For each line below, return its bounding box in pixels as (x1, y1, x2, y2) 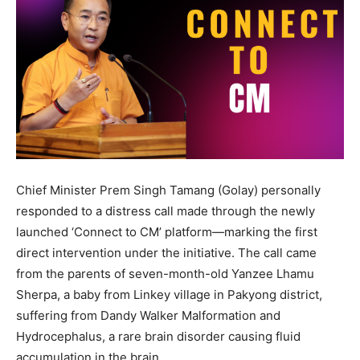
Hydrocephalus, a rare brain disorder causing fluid (16, 328, 301, 344)
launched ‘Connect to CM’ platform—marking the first (16, 223, 317, 239)
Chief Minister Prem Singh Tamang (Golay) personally (16, 182, 321, 198)
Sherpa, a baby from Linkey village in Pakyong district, (16, 286, 322, 302)
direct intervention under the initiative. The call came (16, 244, 317, 260)
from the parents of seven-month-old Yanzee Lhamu (16, 265, 314, 281)
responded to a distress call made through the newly (16, 202, 315, 219)
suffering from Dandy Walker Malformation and (16, 307, 280, 323)
